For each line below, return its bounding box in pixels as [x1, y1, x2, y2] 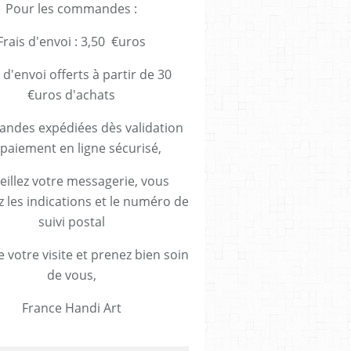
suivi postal [38, 213, 105, 230]
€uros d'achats [27, 86, 115, 103]
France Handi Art [21, 299, 121, 317]
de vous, [46, 266, 96, 284]
